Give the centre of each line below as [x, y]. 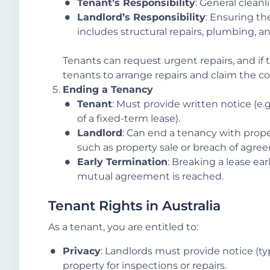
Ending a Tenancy [108, 90]
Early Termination [122, 162]
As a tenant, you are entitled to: [123, 227]
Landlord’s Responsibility [141, 17]
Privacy [82, 251]
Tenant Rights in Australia [134, 206]
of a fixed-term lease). [129, 119]
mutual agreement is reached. [150, 177]
